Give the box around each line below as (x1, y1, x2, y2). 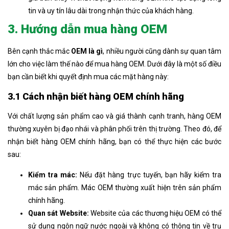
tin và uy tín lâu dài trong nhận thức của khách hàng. (28, 7, 194, 15)
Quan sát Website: (28, 209, 89, 218)
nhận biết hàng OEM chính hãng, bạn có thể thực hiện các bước (8, 138, 221, 146)
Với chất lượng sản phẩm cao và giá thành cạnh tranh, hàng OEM (8, 112, 221, 121)
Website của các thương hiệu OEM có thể (88, 209, 222, 218)
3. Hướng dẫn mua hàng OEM (8, 22, 167, 37)
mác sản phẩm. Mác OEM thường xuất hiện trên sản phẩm (28, 184, 221, 192)
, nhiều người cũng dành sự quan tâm (103, 47, 222, 56)
